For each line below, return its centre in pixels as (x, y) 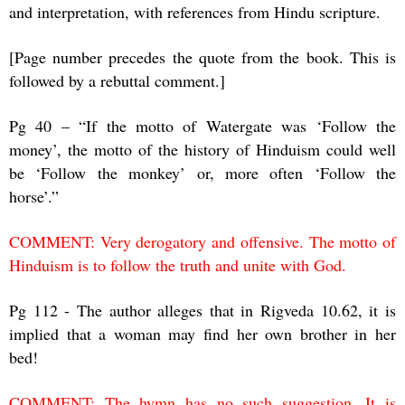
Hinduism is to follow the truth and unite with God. (178, 264)
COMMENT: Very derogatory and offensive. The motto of (202, 241)
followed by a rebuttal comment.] (117, 80)
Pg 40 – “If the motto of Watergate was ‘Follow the (202, 125)
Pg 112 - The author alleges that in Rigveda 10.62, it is (202, 310)
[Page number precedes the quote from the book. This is (202, 57)
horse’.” (34, 196)
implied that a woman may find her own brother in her (202, 333)
